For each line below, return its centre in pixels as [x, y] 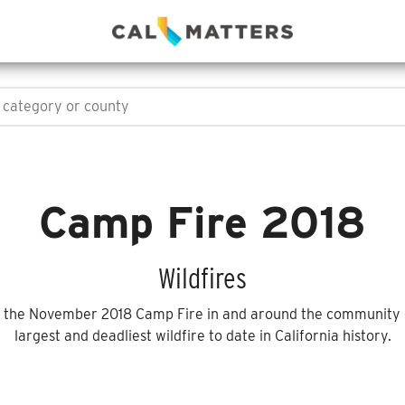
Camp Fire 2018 [202, 222]
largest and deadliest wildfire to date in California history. [202, 336]
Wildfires [202, 278]
